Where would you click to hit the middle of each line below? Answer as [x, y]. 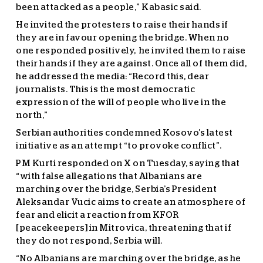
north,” [32, 115]
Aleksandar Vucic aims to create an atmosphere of [131, 202]
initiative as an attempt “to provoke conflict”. [119, 146]
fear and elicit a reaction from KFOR [97, 215]
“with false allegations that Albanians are [109, 176]
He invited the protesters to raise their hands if [122, 25]
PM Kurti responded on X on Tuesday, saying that [128, 163]
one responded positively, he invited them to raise [131, 51]
